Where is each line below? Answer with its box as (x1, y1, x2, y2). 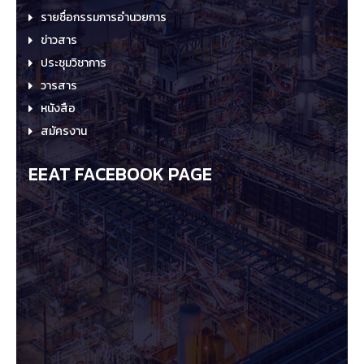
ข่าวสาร (41, 32, 77, 49)
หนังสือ (41, 100, 76, 117)
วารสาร (41, 77, 77, 94)
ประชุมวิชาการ (41, 54, 106, 71)
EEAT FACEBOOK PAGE (28, 161, 212, 188)
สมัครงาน (41, 123, 87, 140)
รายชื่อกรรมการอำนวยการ (41, 9, 167, 26)
